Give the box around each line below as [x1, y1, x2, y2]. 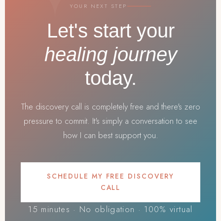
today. [84, 67, 137, 89]
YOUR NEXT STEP [70, 2, 127, 10]
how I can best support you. [63, 129, 158, 141]
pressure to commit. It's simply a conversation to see [24, 114, 197, 127]
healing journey [44, 43, 177, 66]
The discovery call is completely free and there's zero [21, 100, 200, 112]
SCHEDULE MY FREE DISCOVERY [46, 171, 175, 182]
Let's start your [46, 20, 175, 42]
